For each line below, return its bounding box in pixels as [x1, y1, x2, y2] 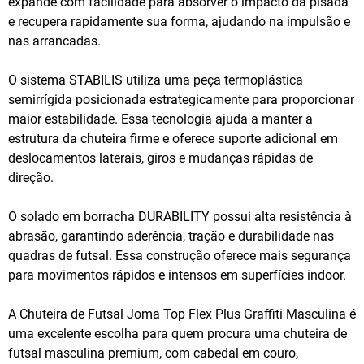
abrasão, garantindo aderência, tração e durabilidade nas [8, 228, 334, 245]
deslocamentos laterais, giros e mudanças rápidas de [8, 150, 313, 167]
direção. [8, 170, 54, 186]
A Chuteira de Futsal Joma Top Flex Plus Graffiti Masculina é [8, 306, 356, 323]
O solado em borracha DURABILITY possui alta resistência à [8, 209, 352, 225]
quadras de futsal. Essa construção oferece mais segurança [8, 248, 351, 264]
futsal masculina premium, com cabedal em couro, [8, 345, 298, 362]
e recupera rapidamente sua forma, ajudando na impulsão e [8, 14, 350, 30]
